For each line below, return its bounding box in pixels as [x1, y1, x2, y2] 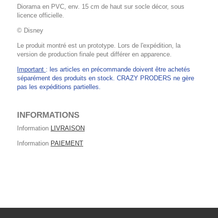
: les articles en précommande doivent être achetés [46, 65, 190, 73]
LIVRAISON [51, 124, 85, 132]
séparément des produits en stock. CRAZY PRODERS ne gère [17, 74, 194, 82]
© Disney [17, 26, 43, 34]
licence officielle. [17, 11, 64, 19]
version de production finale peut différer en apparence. [17, 50, 172, 58]
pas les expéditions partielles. [17, 83, 101, 91]
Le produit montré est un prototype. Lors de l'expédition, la [17, 41, 181, 49]
